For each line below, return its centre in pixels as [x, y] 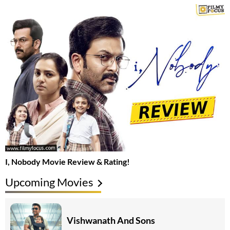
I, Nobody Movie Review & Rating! [68, 161]
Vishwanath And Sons [111, 221]
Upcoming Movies [49, 182]
